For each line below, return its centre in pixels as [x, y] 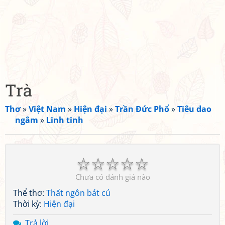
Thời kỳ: [28, 204]
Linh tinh [65, 120]
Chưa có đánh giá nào [113, 177]
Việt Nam [47, 109]
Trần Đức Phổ [142, 109]
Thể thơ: [30, 193]
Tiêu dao [194, 109]
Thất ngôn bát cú [78, 193]
